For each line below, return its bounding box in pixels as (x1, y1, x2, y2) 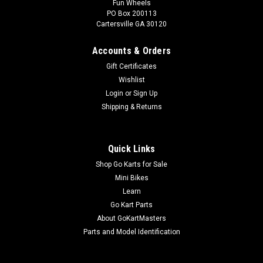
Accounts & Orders (92, 45, 171, 56)
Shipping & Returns (101, 103, 162, 111)
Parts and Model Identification (83, 228, 180, 236)
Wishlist (118, 76, 145, 84)
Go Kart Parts (110, 201, 153, 209)
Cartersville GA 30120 (96, 20, 167, 28)
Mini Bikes (114, 174, 149, 182)
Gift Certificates (106, 62, 157, 70)
